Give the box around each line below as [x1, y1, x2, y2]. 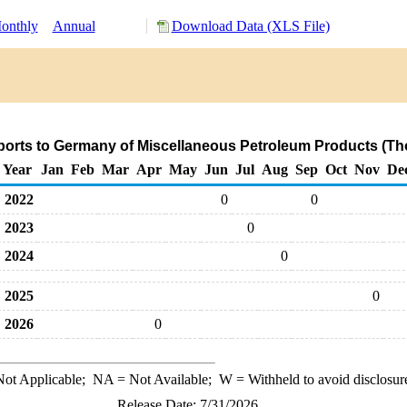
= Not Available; [113, 372, 219, 387]
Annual [52, 18, 95, 34]
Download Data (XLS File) [171, 18, 330, 34]
